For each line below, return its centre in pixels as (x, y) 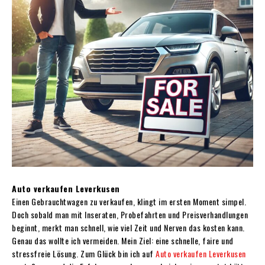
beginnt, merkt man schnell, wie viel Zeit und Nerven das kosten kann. (128, 227)
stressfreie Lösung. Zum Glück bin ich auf (84, 253)
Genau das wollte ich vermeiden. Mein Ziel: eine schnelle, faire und (123, 240)
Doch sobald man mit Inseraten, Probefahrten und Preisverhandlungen (130, 214)
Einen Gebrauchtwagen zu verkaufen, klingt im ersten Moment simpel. (129, 201)
